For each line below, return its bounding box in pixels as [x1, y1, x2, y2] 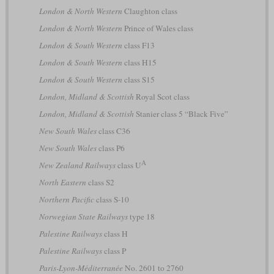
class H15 [122, 57, 157, 68]
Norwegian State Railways [39, 211, 128, 223]
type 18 [127, 211, 155, 223]
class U [115, 160, 141, 171]
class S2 [86, 177, 114, 188]
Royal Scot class [133, 91, 190, 103]
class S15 [122, 74, 155, 86]
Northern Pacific [39, 194, 94, 206]
